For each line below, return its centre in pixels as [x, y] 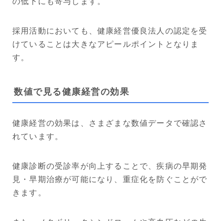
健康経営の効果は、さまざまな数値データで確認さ [110, 123]
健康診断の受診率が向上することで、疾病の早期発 [110, 166]
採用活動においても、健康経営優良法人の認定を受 [110, 31]
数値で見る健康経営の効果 [72, 92]
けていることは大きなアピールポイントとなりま [106, 44]
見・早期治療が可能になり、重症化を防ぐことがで [110, 179]
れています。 [38, 136]
